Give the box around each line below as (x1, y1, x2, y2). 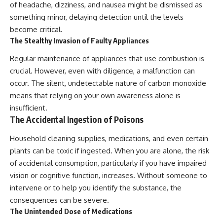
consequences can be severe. (10, 195, 109, 205)
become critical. (10, 24, 63, 34)
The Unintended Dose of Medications (10, 206, 132, 216)
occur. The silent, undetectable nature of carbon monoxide (10, 78, 206, 88)
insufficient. (10, 103, 47, 113)
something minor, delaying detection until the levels (10, 12, 184, 22)
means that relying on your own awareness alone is (10, 91, 181, 101)
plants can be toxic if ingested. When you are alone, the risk (10, 146, 209, 155)
